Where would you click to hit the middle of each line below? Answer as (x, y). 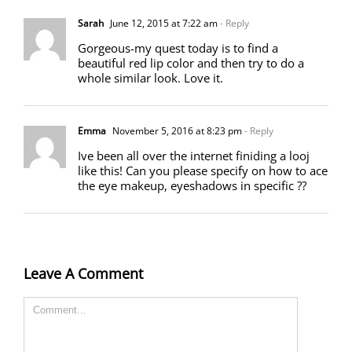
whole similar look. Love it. (150, 77)
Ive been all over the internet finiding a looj (194, 155)
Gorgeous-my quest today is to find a (178, 48)
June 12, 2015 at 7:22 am (163, 23)
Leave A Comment (83, 273)
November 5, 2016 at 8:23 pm (176, 130)
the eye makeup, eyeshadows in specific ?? (192, 185)
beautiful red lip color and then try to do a (191, 62)
